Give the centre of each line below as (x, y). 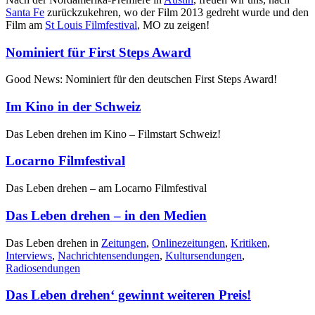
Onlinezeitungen (188, 243)
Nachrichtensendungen (109, 255)
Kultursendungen (204, 255)
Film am (25, 25)
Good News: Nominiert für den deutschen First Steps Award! (141, 79)
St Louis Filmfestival (91, 25)
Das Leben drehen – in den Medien (106, 215)
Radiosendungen (43, 268)
